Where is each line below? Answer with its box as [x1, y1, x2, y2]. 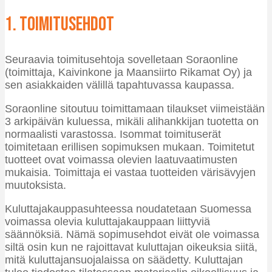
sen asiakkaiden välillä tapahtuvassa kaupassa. [5, 79, 234, 92]
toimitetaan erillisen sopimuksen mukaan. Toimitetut [5, 141, 254, 154]
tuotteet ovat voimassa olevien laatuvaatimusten [5, 154, 237, 166]
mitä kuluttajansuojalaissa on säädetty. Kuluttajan [5, 254, 243, 267]
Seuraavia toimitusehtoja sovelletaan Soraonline [5, 53, 238, 66]
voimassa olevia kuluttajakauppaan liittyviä [5, 216, 210, 228]
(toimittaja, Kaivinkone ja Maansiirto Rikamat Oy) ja [5, 66, 252, 79]
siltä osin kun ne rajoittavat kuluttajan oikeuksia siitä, [5, 241, 257, 254]
